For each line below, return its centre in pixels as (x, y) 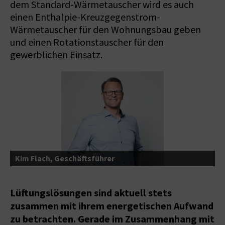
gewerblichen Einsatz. (56, 55)
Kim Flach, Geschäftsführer (65, 158)
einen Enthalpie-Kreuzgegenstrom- (85, 17)
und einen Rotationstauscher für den (87, 42)
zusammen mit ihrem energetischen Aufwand (112, 206)
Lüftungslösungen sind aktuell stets (91, 193)
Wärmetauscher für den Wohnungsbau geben (105, 30)
